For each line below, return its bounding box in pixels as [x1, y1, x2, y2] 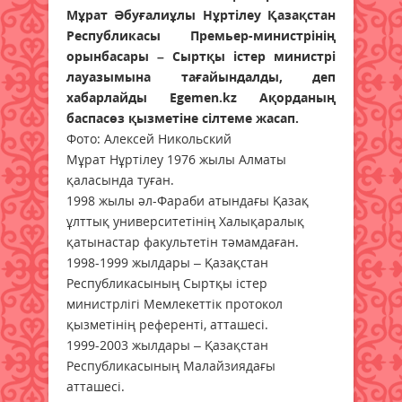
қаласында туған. [66, 171, 174, 189]
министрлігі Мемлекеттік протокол [66, 295, 283, 313]
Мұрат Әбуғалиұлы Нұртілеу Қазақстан [66, 6, 336, 24]
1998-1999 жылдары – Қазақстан [66, 254, 268, 272]
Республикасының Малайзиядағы [66, 357, 275, 375]
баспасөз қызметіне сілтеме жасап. [66, 109, 299, 127]
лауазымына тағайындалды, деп [66, 68, 336, 86]
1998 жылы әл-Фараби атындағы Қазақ [66, 192, 309, 210]
